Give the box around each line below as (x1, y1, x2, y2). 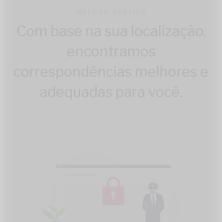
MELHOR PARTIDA (75, 8, 147, 16)
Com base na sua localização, (16, 22, 206, 40)
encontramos (66, 43, 156, 60)
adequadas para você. (39, 83, 183, 101)
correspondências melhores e (13, 63, 209, 81)
